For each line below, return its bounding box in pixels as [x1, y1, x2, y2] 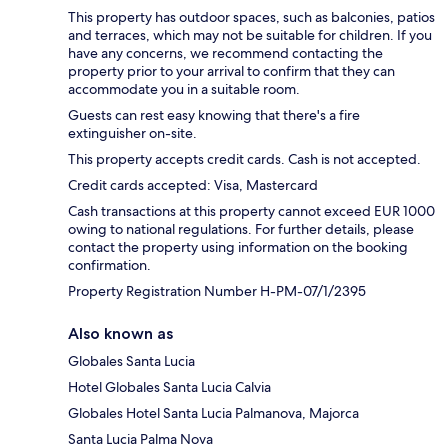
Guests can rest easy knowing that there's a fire [68, 106, 360, 125]
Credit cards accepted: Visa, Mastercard [68, 176, 318, 195]
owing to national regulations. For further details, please [68, 220, 414, 239]
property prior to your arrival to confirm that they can [68, 62, 395, 81]
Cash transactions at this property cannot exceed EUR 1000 [68, 202, 435, 221]
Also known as [68, 324, 173, 344]
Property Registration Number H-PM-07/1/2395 [68, 282, 366, 301]
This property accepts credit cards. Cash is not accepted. [68, 150, 421, 169]
